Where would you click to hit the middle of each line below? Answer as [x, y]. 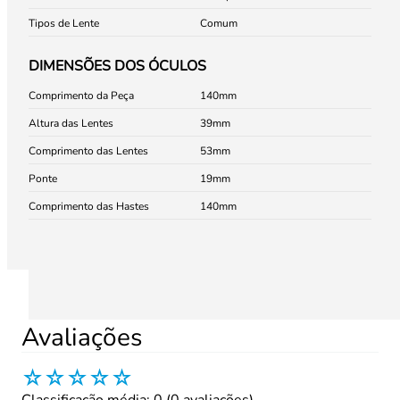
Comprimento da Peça [81, 96]
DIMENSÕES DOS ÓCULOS [117, 66]
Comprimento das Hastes [89, 206]
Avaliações [82, 337]
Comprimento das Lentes [88, 151]
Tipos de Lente [64, 23]
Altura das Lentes [71, 123]
